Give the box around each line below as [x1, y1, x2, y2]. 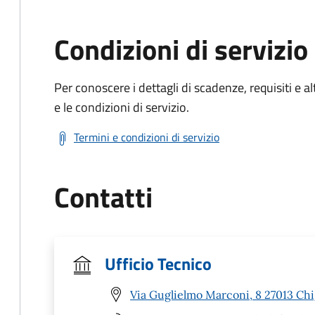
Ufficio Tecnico [105, 251, 212, 276]
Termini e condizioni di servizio [74, 129, 219, 146]
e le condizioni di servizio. [54, 98, 189, 117]
